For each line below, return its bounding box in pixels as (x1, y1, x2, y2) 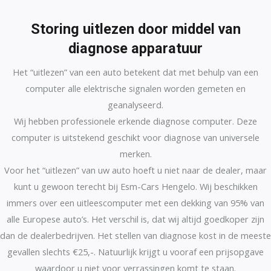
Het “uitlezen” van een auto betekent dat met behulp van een (13, 66, 258, 78)
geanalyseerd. (108, 99, 163, 111)
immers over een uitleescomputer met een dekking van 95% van (7, 197, 264, 209)
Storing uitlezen (30, 21, 134, 38)
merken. (119, 148, 152, 160)
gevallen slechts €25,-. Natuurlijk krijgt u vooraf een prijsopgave (7, 246, 264, 258)
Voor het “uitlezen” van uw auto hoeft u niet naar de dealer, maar (4, 164, 267, 176)
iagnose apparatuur (76, 40, 203, 57)
